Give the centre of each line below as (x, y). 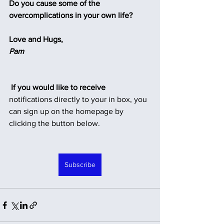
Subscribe (80, 164)
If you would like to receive (58, 87)
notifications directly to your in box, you (79, 99)
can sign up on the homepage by (67, 111)
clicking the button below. (54, 123)
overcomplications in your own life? (71, 15)
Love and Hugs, (36, 39)
